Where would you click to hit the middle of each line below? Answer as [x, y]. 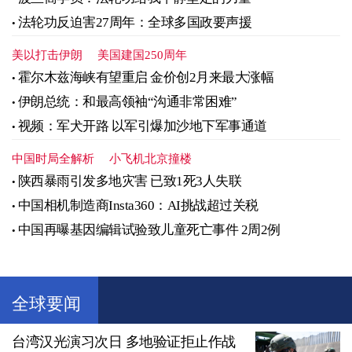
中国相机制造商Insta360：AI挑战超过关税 [138, 206]
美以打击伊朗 [47, 55]
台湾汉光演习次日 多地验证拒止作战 [124, 342]
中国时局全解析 [53, 159]
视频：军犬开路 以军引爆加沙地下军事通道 [142, 126]
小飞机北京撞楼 [150, 159]
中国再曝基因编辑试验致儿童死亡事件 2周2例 [149, 230]
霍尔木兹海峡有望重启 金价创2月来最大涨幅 [145, 78]
